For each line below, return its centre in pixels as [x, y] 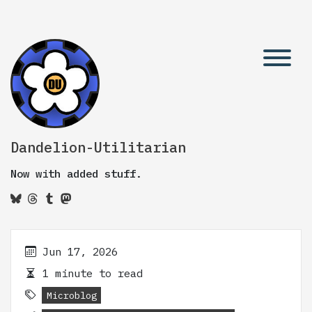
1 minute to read [89, 273]
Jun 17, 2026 [80, 251]
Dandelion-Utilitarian [98, 147]
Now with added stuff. [76, 173]
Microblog [71, 295]
